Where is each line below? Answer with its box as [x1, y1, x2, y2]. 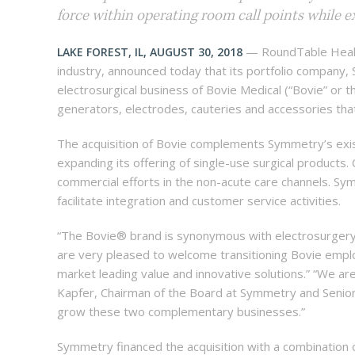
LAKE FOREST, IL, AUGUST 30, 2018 [57, 44, 242, 60]
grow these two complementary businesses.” [57, 303, 305, 320]
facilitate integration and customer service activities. [57, 193, 341, 209]
